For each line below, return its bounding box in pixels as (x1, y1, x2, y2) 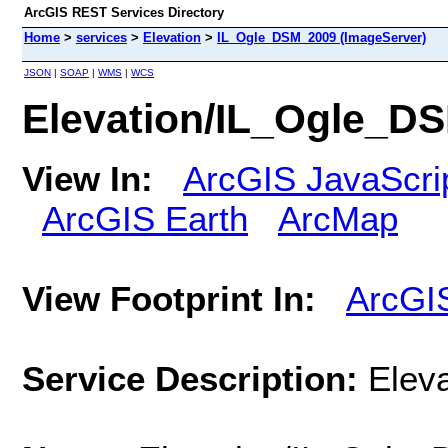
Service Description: (22, 358, 368, 398)
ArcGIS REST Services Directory (24, 5, 224, 20)
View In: (22, 158, 153, 198)
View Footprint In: (22, 278, 316, 318)
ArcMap (278, 198, 398, 238)
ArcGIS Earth (42, 198, 248, 238)
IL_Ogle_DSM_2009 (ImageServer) (217, 30, 426, 45)
